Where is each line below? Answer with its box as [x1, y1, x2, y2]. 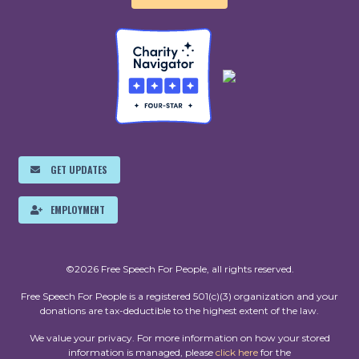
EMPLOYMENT [50, 203, 105, 217]
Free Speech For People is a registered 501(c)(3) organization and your [21, 290, 338, 303]
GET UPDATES [50, 163, 107, 177]
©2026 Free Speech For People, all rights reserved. [65, 263, 294, 276]
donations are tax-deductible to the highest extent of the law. [40, 305, 319, 317]
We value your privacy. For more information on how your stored [29, 332, 330, 345]
